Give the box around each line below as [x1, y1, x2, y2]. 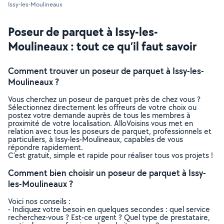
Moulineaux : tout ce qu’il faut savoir [8, 38, 196, 54]
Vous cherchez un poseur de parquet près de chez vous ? [8, 94, 200, 104]
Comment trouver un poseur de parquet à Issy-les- [8, 65, 204, 76]
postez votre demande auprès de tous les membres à [8, 110, 190, 120]
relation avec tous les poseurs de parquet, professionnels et [8, 126, 211, 136]
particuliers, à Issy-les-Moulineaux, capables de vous [8, 134, 183, 144]
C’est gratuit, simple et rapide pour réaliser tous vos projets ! [8, 150, 213, 160]
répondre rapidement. [8, 142, 83, 152]
